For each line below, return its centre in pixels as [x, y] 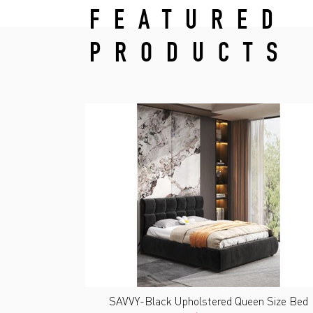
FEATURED [189, 23]
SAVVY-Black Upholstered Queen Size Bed [208, 301]
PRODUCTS [191, 56]
